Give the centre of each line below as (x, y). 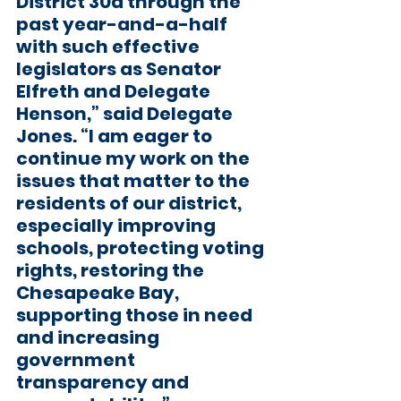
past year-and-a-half (124, 24)
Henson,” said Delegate (126, 114)
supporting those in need (136, 315)
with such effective (110, 47)
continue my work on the (135, 158)
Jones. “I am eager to (116, 136)
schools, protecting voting (142, 248)
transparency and (104, 382)
